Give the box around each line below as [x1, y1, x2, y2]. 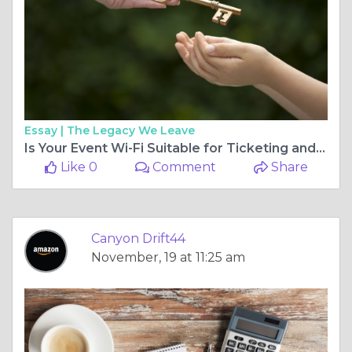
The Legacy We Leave [67, 123, 195, 138]
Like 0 [57, 159, 97, 175]
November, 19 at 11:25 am [91, 250, 245, 266]
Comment [149, 159, 217, 175]
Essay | [24, 123, 67, 138]
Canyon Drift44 [91, 231, 185, 247]
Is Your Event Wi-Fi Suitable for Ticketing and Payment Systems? [316, 141, 325, 156]
